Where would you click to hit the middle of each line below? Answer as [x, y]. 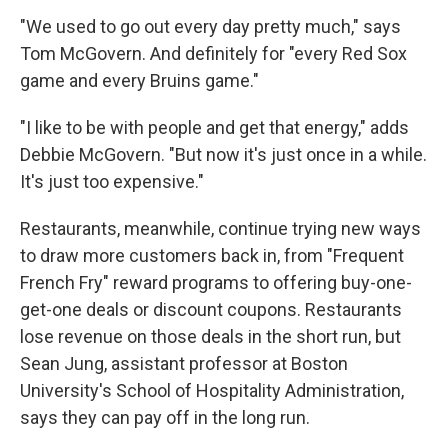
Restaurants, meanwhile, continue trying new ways [220, 228]
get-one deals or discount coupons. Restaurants [211, 309]
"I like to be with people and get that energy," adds [214, 127]
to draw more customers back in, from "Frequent [212, 255]
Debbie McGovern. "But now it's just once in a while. [223, 154]
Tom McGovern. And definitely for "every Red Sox [213, 53]
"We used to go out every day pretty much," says [210, 26]
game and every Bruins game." [139, 80]
